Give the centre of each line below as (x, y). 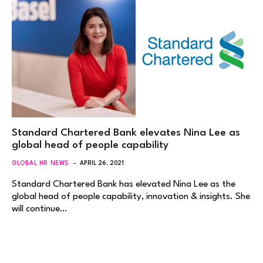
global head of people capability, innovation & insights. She (131, 196)
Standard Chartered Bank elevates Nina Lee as (126, 133)
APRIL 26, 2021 (102, 163)
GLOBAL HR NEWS (41, 163)
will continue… (39, 209)
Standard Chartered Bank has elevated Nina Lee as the (124, 184)
